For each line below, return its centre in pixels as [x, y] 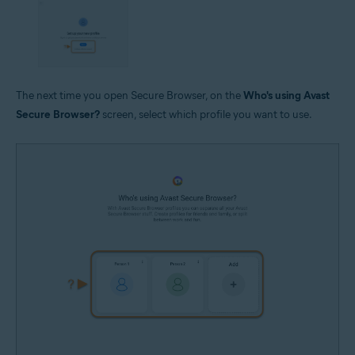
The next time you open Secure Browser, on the [130, 96]
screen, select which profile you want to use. [206, 115]
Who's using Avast [286, 96]
